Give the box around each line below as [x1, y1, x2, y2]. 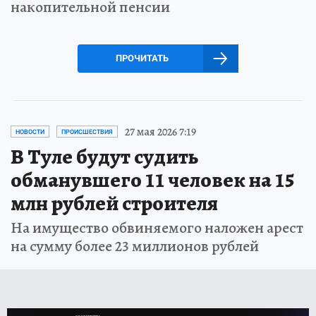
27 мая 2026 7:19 [125, 123, 196, 140]
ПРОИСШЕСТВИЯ [61, 128, 113, 135]
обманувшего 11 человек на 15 [11, 165, 295, 194]
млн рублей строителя [11, 188, 218, 217]
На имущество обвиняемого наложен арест [11, 217, 303, 238]
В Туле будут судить [11, 142, 198, 171]
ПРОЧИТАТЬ [115, 52, 169, 63]
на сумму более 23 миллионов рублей [11, 235, 259, 257]
